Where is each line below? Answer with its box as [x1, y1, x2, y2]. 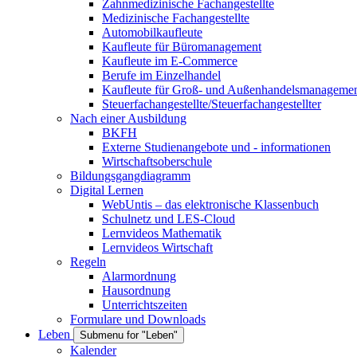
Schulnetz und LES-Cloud [102, 212, 235, 226]
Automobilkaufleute [102, 25, 202, 39]
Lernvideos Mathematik [102, 226, 222, 240]
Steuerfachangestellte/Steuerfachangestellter [102, 97, 321, 111]
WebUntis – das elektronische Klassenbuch [102, 198, 319, 211]
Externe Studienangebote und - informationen [102, 140, 331, 154]
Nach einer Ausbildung [70, 112, 186, 125]
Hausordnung [102, 284, 171, 297]
